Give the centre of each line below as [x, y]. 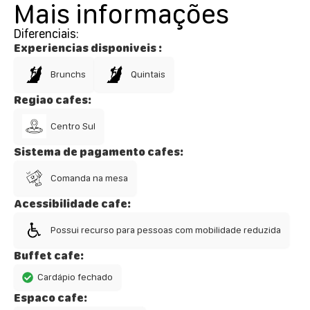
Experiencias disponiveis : [88, 48]
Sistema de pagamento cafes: [99, 152]
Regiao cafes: [53, 100]
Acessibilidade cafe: [72, 204]
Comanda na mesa [89, 178]
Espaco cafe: [51, 298]
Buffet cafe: [49, 256]
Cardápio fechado [75, 277]
